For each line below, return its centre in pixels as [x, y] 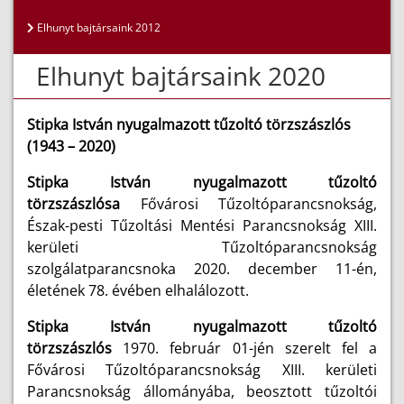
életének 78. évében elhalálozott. [138, 290]
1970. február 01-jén [204, 348]
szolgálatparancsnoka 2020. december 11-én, [202, 269]
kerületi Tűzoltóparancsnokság [202, 247]
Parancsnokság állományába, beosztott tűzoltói [202, 391]
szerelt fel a [331, 348]
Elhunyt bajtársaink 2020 [181, 76]
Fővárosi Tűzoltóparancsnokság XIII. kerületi [202, 370]
